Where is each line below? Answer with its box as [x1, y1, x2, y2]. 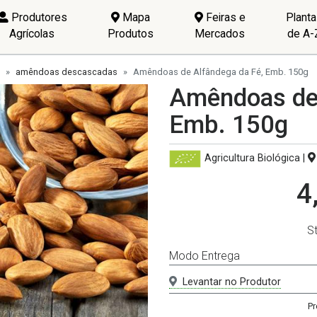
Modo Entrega [169, 249, 240, 263]
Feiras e [202, 10, 246, 24]
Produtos [108, 26, 154, 40]
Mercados [195, 26, 246, 40]
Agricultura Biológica [204, 152, 300, 165]
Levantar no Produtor [183, 275, 281, 288]
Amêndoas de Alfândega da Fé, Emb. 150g [133, 67, 309, 77]
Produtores [8, 10, 67, 24]
